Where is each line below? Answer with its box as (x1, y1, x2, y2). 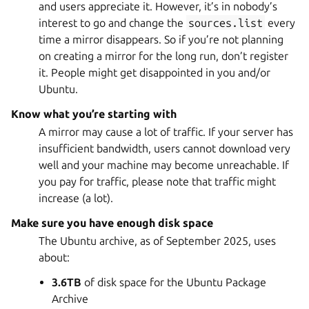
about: (39, 250, 70, 263)
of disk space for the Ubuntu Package (81, 275, 267, 288)
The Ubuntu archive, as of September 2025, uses (39, 234, 276, 247)
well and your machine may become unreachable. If (39, 158, 289, 171)
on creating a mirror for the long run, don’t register (39, 49, 288, 62)
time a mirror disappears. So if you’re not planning (39, 32, 283, 46)
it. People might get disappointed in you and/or (39, 66, 270, 79)
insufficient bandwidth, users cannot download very (39, 141, 290, 154)
